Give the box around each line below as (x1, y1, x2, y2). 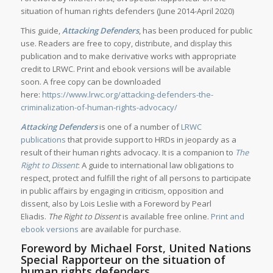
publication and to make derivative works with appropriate (20, 51, 236, 62)
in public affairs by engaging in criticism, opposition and (20, 185, 224, 197)
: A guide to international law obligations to (77, 160, 234, 171)
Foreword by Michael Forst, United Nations (20, 241, 251, 256)
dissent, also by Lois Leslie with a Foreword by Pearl (20, 198, 211, 210)
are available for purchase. (78, 224, 181, 235)
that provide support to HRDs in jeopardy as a (65, 134, 236, 146)
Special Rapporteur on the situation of (20, 252, 225, 268)
